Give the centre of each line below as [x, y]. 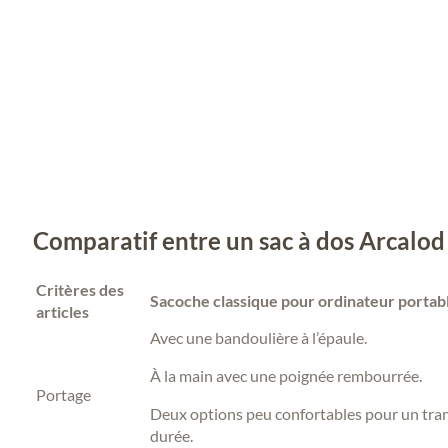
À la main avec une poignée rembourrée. [285, 375]
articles [62, 311]
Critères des [79, 289]
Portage [63, 394]
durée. [171, 435]
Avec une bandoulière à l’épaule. [258, 337]
